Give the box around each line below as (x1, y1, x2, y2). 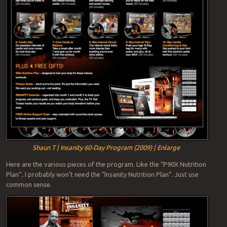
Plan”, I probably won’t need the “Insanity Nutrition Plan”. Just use (6, 170, 199, 178)
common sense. (6, 180, 52, 188)
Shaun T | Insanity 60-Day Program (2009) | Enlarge (32, 143, 180, 151)
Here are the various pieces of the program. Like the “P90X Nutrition (6, 160, 206, 168)
